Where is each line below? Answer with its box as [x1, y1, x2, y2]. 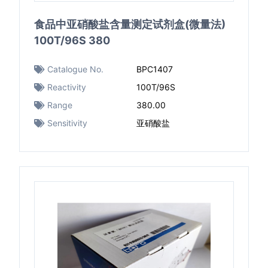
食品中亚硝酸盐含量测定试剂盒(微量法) [34, 18, 226, 31]
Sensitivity [47, 118, 87, 128]
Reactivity [47, 82, 86, 92]
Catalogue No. [47, 64, 103, 74]
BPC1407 [136, 64, 173, 74]
